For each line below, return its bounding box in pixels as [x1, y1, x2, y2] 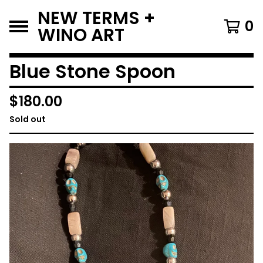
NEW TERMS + [38, 6, 155, 30]
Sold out [9, 113, 46, 125]
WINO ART [38, 23, 124, 47]
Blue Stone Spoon [9, 58, 176, 85]
